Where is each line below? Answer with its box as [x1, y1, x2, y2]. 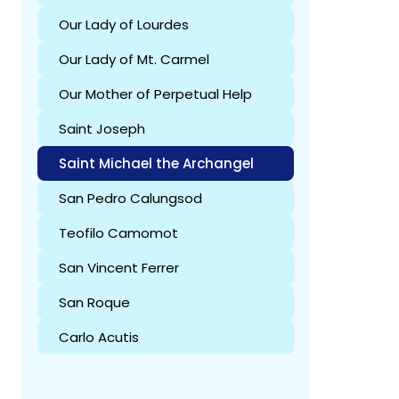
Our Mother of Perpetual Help [59, 84, 252, 103]
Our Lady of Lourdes [59, 14, 189, 34]
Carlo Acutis [59, 327, 139, 346]
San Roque [59, 292, 130, 312]
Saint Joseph [59, 118, 145, 138]
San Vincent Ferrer [59, 257, 179, 277]
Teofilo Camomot [59, 223, 178, 242]
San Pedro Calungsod [59, 188, 202, 208]
